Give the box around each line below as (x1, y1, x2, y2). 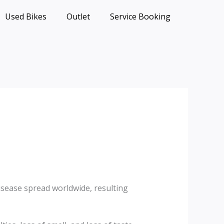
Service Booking (110, 11, 170, 22)
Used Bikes (5, 11, 46, 22)
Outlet (66, 11, 90, 22)
